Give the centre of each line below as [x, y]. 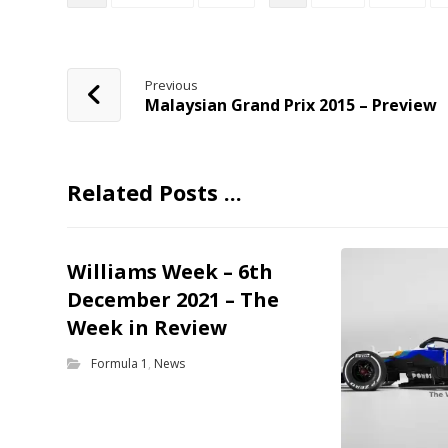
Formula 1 [120, 363]
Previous [172, 84]
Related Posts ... [155, 191]
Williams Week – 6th [170, 271]
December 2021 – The [173, 299]
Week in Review [147, 327]
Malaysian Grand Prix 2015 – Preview [291, 104]
